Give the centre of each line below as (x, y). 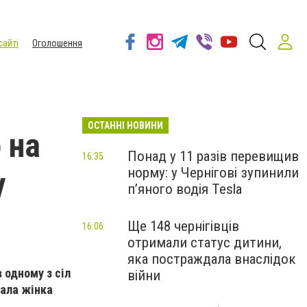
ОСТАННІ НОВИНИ (125, 125)
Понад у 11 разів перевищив (213, 156)
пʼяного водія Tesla (185, 189)
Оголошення (57, 43)
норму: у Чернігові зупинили (213, 173)
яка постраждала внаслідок (212, 259)
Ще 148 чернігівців (183, 226)
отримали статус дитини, (205, 243)
